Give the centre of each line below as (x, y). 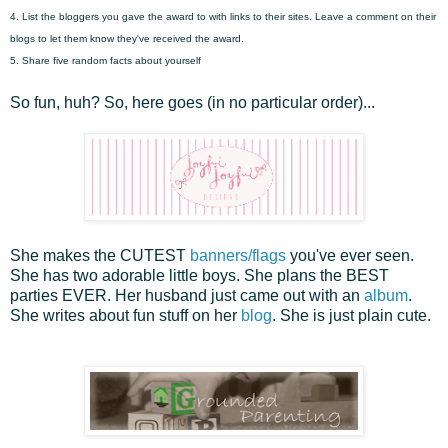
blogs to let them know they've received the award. (127, 38)
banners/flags (238, 255)
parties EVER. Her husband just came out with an (187, 295)
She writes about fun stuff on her (125, 315)
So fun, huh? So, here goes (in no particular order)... (192, 102)
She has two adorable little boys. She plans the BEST (199, 275)
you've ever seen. (350, 255)
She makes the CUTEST (100, 255)
